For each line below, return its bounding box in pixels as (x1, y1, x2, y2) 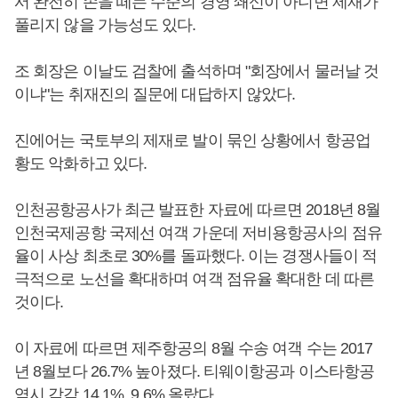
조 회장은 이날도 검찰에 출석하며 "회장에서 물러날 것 (14, 62, 379, 81)
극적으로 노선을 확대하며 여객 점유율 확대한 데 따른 (14, 270, 374, 289)
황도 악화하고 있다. (14, 155, 151, 173)
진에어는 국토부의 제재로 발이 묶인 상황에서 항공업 (14, 131, 370, 150)
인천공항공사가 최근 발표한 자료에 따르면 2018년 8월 (14, 201, 381, 219)
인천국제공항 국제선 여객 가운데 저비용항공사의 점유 (14, 224, 382, 243)
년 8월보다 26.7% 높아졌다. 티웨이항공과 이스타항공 (14, 362, 375, 381)
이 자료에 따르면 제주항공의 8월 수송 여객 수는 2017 (14, 339, 373, 358)
